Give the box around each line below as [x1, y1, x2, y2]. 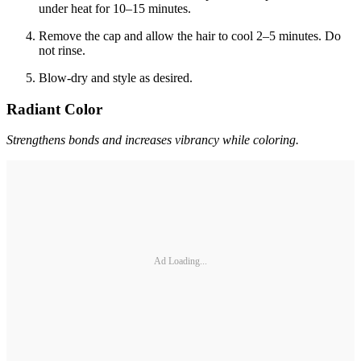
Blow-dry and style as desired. [39, 70, 193, 85]
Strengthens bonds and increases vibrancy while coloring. [6, 133, 299, 147]
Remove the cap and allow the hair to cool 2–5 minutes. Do [39, 28, 341, 43]
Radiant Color [6, 100, 102, 118]
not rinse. [39, 43, 85, 57]
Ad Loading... [154, 255, 207, 267]
